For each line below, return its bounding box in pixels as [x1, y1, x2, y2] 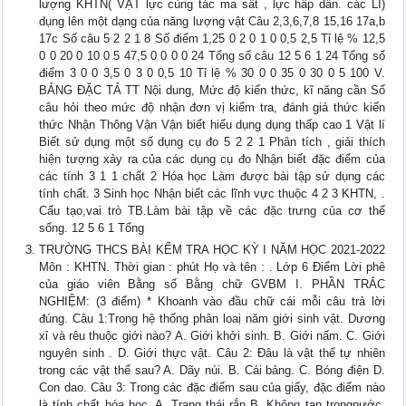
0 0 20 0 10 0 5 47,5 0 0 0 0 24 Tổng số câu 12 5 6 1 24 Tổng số [39, 49, 385, 63]
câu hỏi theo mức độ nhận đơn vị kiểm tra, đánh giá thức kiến [39, 101, 385, 115]
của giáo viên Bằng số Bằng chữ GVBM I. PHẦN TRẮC [39, 277, 385, 292]
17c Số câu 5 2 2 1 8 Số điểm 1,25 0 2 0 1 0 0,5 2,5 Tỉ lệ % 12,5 [39, 32, 385, 46]
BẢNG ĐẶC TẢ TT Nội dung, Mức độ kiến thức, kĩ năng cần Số [39, 83, 385, 98]
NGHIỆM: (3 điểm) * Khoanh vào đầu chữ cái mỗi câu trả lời [39, 295, 385, 309]
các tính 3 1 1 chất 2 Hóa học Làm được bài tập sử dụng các [39, 169, 385, 184]
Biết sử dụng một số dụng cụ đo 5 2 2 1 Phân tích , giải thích [39, 135, 385, 150]
